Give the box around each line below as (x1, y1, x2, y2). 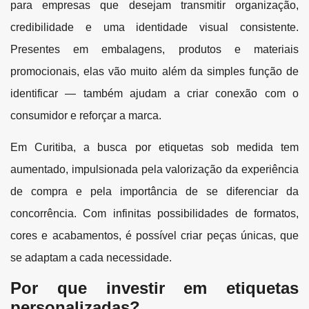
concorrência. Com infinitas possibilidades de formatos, (10, 207, 299, 219)
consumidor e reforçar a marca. (10, 109, 161, 121)
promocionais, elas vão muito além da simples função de (10, 65, 299, 77)
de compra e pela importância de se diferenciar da (10, 185, 299, 197)
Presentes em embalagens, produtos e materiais (10, 43, 299, 55)
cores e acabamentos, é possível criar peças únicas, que (10, 229, 299, 241)
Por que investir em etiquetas (10, 279, 299, 298)
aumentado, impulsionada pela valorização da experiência (10, 163, 299, 175)
